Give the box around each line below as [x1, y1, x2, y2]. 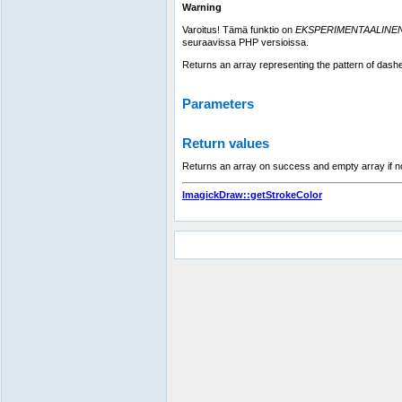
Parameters [182, 96, 254, 111]
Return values [182, 135, 269, 151]
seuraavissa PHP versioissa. [182, 36, 309, 48]
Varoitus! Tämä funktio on [182, 23, 295, 35]
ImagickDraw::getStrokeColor [182, 189, 322, 200]
